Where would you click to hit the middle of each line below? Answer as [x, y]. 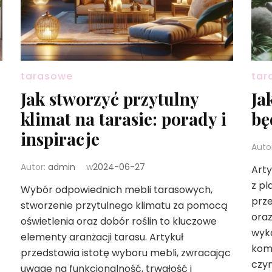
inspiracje [60, 139]
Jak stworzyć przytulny [109, 99]
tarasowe [46, 76]
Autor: [34, 167]
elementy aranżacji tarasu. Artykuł [102, 237]
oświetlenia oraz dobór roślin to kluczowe [118, 222]
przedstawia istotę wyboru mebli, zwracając [125, 253]
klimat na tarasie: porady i [123, 119]
